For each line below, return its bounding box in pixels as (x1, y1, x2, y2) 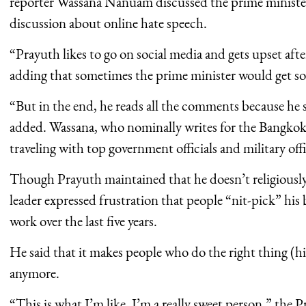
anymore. (10, 263, 59, 282)
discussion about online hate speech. (10, 13, 207, 32)
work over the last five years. (10, 211, 157, 230)
